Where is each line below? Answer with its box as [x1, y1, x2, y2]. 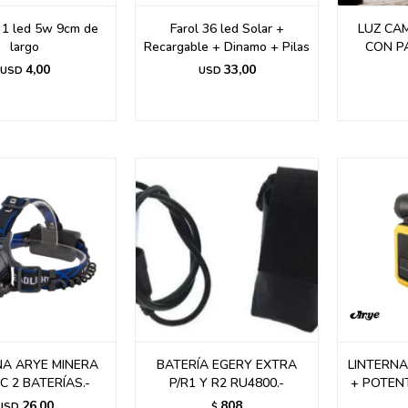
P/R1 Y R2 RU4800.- [169, 374, 284, 392]
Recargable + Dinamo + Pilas [144, 38, 310, 56]
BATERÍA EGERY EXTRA [157, 356, 297, 373]
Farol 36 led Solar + [169, 20, 284, 37]
